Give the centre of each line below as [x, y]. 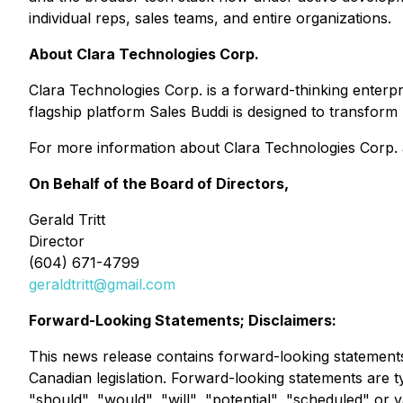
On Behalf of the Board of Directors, [159, 184]
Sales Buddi [189, 112]
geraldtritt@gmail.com [102, 284]
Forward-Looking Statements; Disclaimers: [183, 320]
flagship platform [89, 112]
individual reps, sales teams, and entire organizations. [210, 18]
